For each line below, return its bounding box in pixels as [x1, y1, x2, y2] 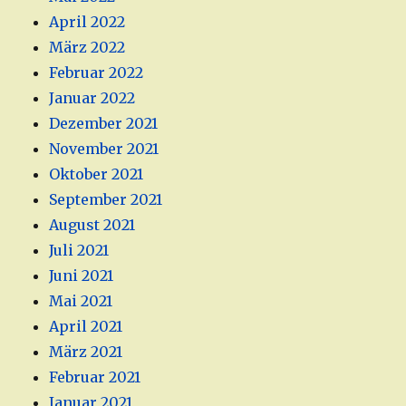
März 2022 [49, 38, 126, 57]
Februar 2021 [49, 368, 141, 387]
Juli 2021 [49, 241, 110, 260]
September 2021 [49, 190, 163, 209]
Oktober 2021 [49, 165, 144, 184]
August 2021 [49, 216, 136, 235]
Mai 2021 [49, 292, 113, 311]
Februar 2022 [49, 63, 144, 82]
